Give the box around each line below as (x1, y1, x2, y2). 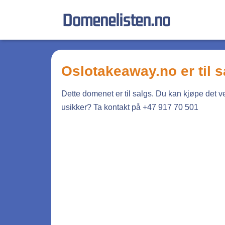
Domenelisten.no (62, 10, 170, 30)
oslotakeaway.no (72, 63, 177, 79)
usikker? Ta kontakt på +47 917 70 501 (61, 103, 198, 111)
